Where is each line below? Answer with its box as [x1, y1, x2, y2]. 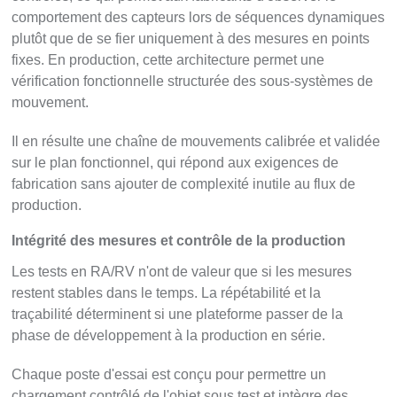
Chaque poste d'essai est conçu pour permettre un [12, 366, 327, 382]
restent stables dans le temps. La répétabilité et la [12, 284, 322, 300]
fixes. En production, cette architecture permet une [12, 51, 325, 67]
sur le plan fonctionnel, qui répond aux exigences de [12, 154, 339, 170]
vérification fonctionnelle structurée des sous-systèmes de [12, 73, 374, 89]
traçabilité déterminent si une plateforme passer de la [12, 306, 344, 322]
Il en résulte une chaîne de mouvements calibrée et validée [12, 133, 381, 149]
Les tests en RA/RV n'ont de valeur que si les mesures [12, 263, 353, 279]
